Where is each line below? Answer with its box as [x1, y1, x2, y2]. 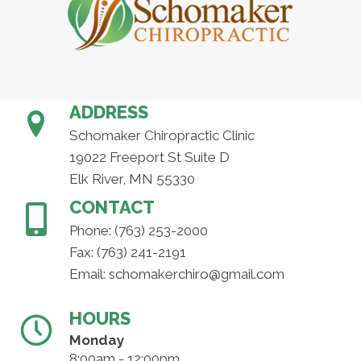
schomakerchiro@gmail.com [109, 265, 284, 282]
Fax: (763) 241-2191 [69, 243, 186, 260]
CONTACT [69, 196, 155, 218]
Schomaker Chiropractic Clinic [69, 127, 255, 143]
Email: [69, 265, 109, 282]
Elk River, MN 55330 [69, 170, 195, 187]
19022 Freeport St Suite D [69, 148, 230, 165]
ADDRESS [69, 101, 148, 122]
